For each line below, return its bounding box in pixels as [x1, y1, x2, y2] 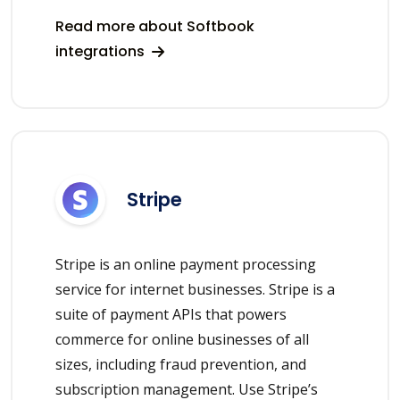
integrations [55, 40, 148, 62]
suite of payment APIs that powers [55, 304, 287, 324]
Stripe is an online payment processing [55, 254, 316, 274]
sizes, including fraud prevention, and [55, 354, 306, 374]
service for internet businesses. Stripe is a [55, 279, 335, 299]
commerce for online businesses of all [55, 329, 309, 349]
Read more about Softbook [55, 15, 254, 37]
